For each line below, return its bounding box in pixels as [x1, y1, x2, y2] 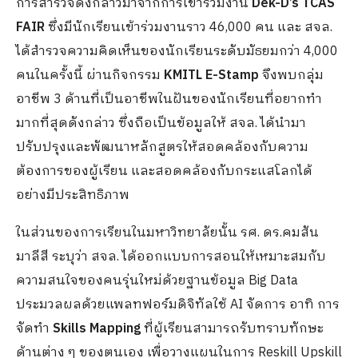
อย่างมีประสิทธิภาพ [16, 185, 129, 206]
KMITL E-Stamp [164, 65, 259, 86]
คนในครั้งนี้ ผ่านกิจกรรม [16, 65, 164, 86]
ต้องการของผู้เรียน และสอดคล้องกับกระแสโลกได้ [16, 161, 312, 182]
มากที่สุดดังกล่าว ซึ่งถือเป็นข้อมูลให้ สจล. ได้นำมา [16, 113, 306, 134]
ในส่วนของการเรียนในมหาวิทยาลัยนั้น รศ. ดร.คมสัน [16, 222, 319, 244]
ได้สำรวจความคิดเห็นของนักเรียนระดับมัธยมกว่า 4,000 [16, 41, 338, 62]
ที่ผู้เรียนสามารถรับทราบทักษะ [141, 318, 324, 340]
